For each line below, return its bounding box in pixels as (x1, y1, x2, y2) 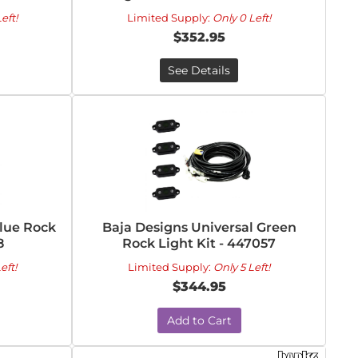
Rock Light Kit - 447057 (122, 236, 276, 251)
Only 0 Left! (213, 11, 272, 24)
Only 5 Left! (213, 261, 271, 273)
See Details (168, 63, 231, 78)
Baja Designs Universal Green (101, 220, 296, 235)
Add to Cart (166, 313, 232, 328)
